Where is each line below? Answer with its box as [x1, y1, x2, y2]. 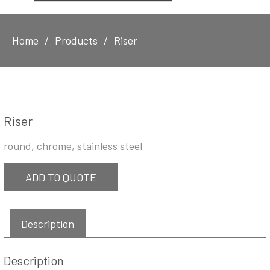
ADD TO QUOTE [25, 171, 96, 184]
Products [55, 34, 98, 47]
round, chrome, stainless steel [4, 139, 142, 152]
